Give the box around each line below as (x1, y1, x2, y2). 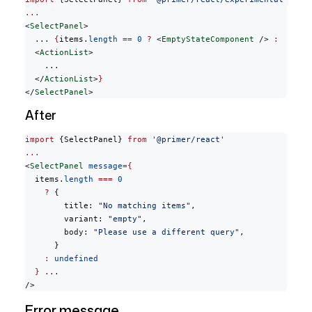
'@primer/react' (147, 134, 225, 144)
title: (25, 201, 98, 210)
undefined (49, 253, 98, 263)
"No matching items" (98, 201, 191, 210)
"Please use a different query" (93, 227, 240, 237)
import (25, 134, 54, 144)
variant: (25, 214, 108, 224)
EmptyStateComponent (162, 34, 254, 44)
